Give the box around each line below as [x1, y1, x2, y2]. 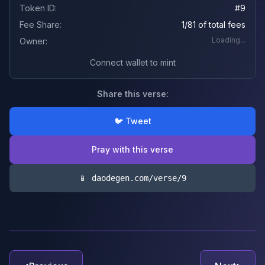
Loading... [212, 35, 245, 44]
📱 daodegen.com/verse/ [79, 173, 182, 183]
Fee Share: [20, 20, 62, 30]
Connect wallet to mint [89, 57, 176, 67]
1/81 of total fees [182, 20, 245, 30]
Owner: [20, 36, 47, 46]
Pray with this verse [92, 144, 173, 154]
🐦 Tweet [114, 116, 151, 126]
